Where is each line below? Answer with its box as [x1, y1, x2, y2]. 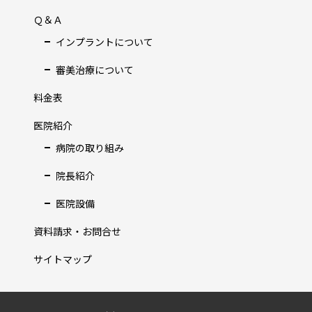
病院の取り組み [56, 140, 124, 155]
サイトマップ [33, 251, 92, 266]
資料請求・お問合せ [33, 224, 121, 238]
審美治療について [56, 63, 134, 77]
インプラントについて [56, 35, 153, 49]
